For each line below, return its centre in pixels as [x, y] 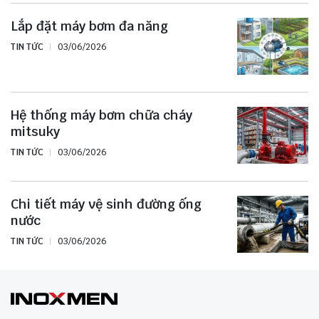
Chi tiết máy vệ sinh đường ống [106, 204]
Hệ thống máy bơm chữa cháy [101, 115]
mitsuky [35, 131]
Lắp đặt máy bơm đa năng [89, 26]
